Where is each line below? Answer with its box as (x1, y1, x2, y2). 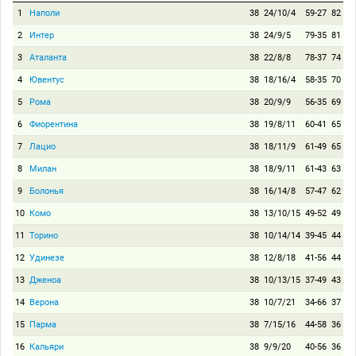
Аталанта (29, 52, 67, 63)
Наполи (29, 8, 60, 18)
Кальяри (29, 342, 64, 352)
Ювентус (29, 75, 64, 85)
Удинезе (29, 253, 64, 263)
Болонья (29, 186, 64, 196)
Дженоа (29, 275, 61, 285)
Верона (29, 297, 59, 308)
